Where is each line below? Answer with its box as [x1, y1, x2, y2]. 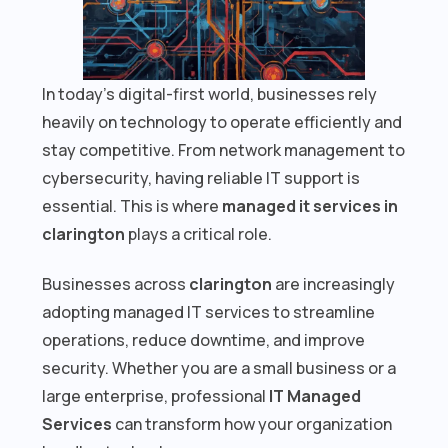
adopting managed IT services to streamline [42, 300, 376, 323]
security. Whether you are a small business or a [42, 356, 397, 379]
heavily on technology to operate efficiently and [42, 110, 403, 133]
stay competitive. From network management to [42, 138, 406, 161]
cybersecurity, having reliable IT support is [42, 166, 361, 189]
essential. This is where [42, 194, 223, 217]
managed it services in [222, 194, 399, 217]
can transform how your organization [112, 412, 393, 435]
